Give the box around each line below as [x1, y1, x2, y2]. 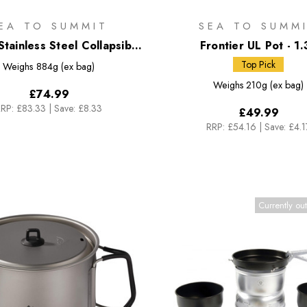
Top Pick [241, 57, 275, 71]
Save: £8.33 [54, 101, 102, 115]
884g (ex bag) [36, 59, 95, 73]
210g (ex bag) [246, 77, 304, 92]
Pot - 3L [27, 53, 70, 70]
